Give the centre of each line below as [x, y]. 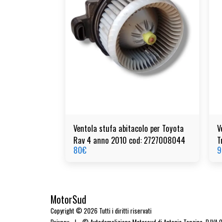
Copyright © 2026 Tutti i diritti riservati [101, 210]
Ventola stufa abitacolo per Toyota [129, 128]
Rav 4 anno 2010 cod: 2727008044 [129, 140]
